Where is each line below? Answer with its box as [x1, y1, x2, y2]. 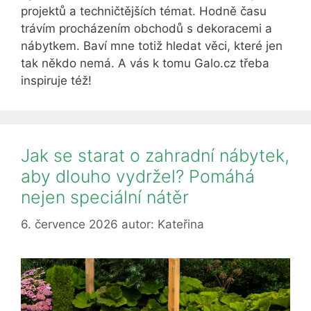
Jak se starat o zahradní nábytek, [21, 145, 289, 166]
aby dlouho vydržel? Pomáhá [21, 166, 255, 187]
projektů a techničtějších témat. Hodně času [21, 4, 267, 18]
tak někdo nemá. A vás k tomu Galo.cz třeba [21, 56, 269, 70]
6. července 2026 [21, 217, 118, 231]
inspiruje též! [21, 74, 92, 87]
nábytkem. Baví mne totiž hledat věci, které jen [21, 39, 283, 53]
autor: [121, 217, 158, 231]
